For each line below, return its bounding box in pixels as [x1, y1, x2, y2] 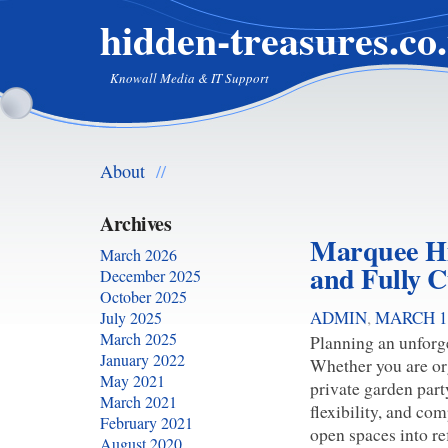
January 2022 [100, 349, 185, 370]
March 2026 [100, 244, 177, 265]
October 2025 [100, 286, 187, 307]
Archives [100, 209, 171, 238]
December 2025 [100, 265, 201, 286]
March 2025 [100, 328, 177, 349]
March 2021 [100, 391, 177, 412]
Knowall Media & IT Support [110, 69, 269, 87]
